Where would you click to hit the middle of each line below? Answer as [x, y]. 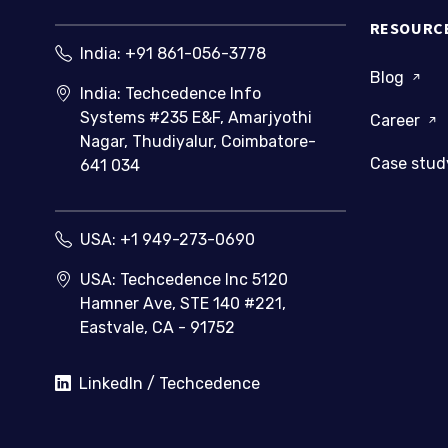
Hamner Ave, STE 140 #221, [183, 304]
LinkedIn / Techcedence [169, 384]
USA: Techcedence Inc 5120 [184, 280]
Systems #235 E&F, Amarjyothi [196, 118]
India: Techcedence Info [170, 94]
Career [396, 120]
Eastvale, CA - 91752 [157, 328]
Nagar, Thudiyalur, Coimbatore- [198, 142]
